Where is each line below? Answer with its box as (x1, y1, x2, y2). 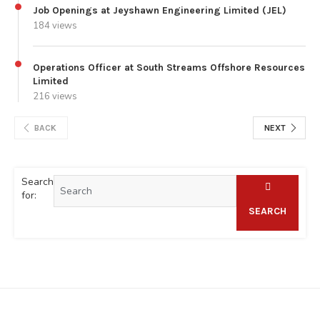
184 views (33, 19, 77, 32)
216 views (33, 89, 77, 103)
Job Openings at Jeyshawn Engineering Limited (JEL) (33, 4, 286, 16)
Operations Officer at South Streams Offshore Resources (33, 61, 305, 74)
